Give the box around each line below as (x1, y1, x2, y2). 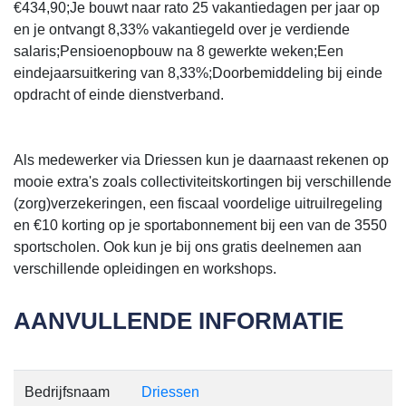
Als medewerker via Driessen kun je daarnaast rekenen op (14, 151, 389, 168)
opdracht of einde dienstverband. (14, 86, 224, 102)
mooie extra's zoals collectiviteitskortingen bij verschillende (14, 173, 391, 189)
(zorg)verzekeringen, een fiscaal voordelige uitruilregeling (14, 195, 382, 211)
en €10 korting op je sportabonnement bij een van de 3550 (14, 217, 387, 233)
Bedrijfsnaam (24, 383, 110, 400)
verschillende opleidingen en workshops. (14, 260, 276, 276)
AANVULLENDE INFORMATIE (14, 306, 343, 334)
